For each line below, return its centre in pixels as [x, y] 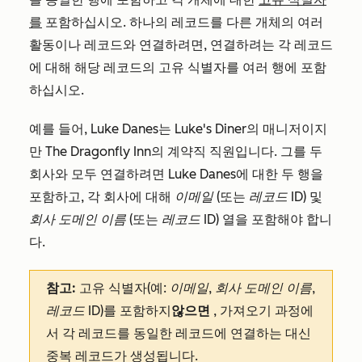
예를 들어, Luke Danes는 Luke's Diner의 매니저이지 [178, 129]
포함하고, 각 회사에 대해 [102, 197]
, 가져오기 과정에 [263, 311]
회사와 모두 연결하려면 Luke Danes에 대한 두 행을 [176, 175]
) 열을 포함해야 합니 [274, 220]
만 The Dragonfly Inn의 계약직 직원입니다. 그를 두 [176, 152]
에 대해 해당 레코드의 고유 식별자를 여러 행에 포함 [178, 68]
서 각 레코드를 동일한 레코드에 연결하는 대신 [179, 334]
